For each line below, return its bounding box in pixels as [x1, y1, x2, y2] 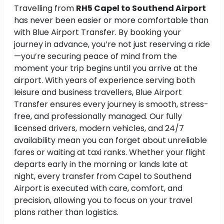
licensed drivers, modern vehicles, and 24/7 [14, 122, 184, 134]
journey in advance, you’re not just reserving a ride [14, 38, 210, 50]
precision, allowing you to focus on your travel [14, 194, 192, 206]
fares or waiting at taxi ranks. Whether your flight [14, 146, 205, 158]
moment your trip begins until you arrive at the [14, 62, 197, 74]
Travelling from [14, 2, 76, 14]
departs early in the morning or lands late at [14, 158, 188, 170]
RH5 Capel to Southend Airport [76, 2, 206, 14]
